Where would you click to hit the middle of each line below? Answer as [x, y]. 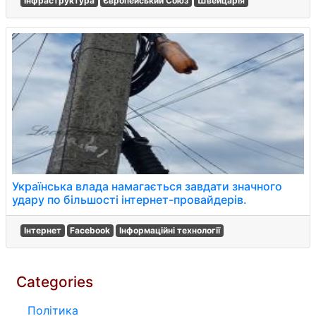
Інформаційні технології [169, 230]
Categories [55, 282]
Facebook [90, 230]
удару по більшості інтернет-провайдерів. [129, 200]
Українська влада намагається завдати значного [147, 186]
